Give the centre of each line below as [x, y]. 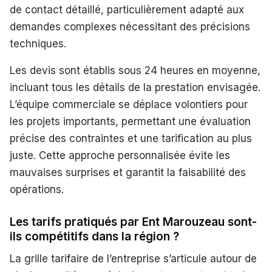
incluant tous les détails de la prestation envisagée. [135, 88]
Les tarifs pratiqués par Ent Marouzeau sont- [133, 222]
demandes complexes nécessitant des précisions [130, 27]
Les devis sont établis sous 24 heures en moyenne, [135, 71]
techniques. [38, 44]
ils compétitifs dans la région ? [94, 237]
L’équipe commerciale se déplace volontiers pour [129, 105]
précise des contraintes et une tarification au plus [131, 139]
